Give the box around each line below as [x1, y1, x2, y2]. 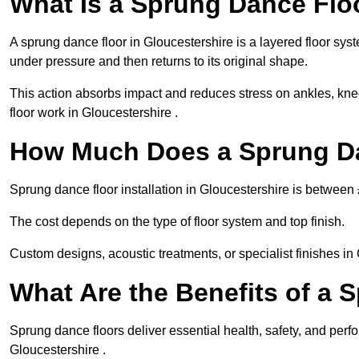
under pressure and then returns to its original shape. [10, 54, 308, 69]
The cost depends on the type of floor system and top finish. [10, 215, 345, 229]
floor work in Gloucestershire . [10, 106, 178, 120]
